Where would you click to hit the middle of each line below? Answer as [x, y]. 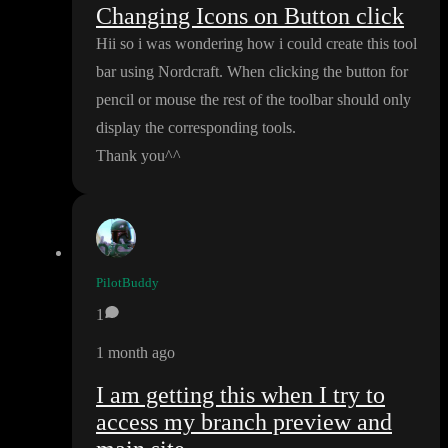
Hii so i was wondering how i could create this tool [256, 44]
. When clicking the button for [313, 72]
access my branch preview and [244, 422]
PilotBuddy [127, 283]
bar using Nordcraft [157, 72]
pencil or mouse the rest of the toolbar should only [253, 100]
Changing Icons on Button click [250, 16]
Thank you [130, 156]
